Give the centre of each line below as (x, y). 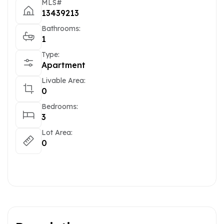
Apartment (63, 65)
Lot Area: (57, 132)
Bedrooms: (60, 106)
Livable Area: (63, 80)
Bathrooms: (61, 28)
